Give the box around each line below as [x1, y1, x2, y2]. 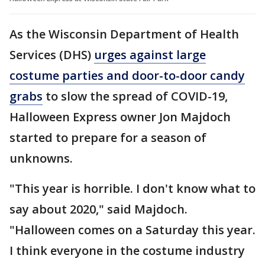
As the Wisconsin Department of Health [9, 25, 239, 42]
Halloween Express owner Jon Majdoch [9, 108, 231, 125]
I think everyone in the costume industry [9, 242, 245, 258]
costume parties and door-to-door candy [9, 67, 245, 83]
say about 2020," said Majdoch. [9, 201, 188, 217]
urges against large [94, 46, 206, 63]
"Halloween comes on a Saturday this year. [9, 221, 256, 238]
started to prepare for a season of [9, 129, 206, 146]
